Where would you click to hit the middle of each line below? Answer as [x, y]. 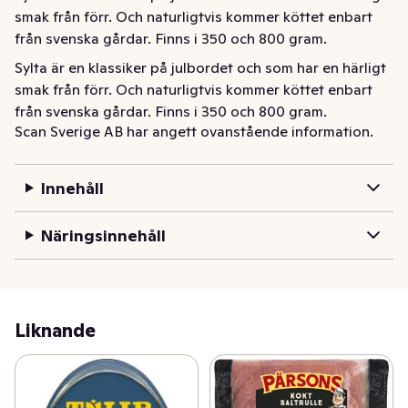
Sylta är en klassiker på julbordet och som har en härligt [200, 67]
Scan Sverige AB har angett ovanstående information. [194, 131]
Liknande [55, 330]
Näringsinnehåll [103, 235]
